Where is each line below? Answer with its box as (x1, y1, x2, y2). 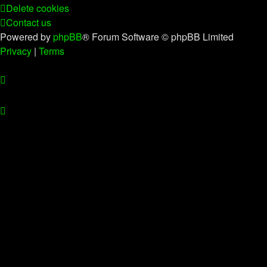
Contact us (6, 15, 51, 29)
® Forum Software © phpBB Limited (82, 30, 234, 44)
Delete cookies (6, 1, 69, 15)
